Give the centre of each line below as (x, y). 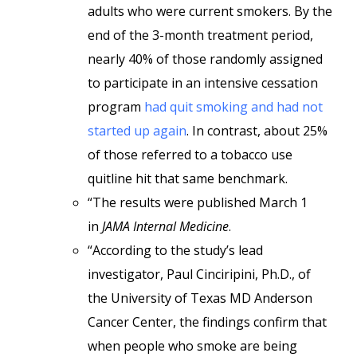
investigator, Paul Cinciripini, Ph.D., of (199, 274)
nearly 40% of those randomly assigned (205, 59)
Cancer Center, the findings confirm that (207, 322)
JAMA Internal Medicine (165, 226)
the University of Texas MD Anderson (200, 298)
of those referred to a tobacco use (190, 155)
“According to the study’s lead (175, 250)
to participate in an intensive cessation (203, 83)
